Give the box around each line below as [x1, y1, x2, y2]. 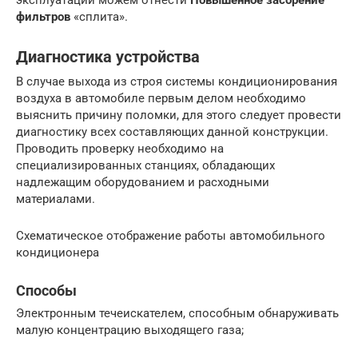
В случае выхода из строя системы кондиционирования [16, 74, 337, 89]
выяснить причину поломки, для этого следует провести [16, 108, 341, 123]
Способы [16, 282, 77, 300]
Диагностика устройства [16, 48, 200, 67]
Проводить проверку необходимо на [16, 141, 224, 157]
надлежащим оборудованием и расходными [16, 175, 269, 190]
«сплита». [70, 10, 128, 25]
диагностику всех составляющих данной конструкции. [16, 125, 328, 140]
